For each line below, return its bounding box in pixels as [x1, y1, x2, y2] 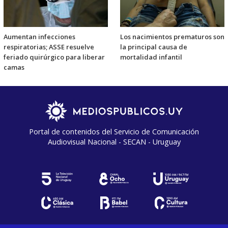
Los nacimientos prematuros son [120, 32, 224, 41]
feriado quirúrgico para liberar [4, 52, 105, 62]
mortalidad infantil [120, 52, 182, 62]
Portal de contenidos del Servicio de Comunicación [29, 126, 199, 136]
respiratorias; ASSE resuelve [4, 42, 94, 51]
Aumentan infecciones [4, 32, 75, 41]
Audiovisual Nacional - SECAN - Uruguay [47, 136, 181, 147]
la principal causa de [120, 42, 187, 51]
